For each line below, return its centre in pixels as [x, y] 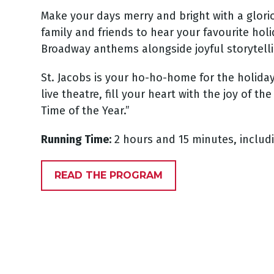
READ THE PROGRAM [109, 176]
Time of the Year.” [86, 111]
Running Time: [76, 140]
